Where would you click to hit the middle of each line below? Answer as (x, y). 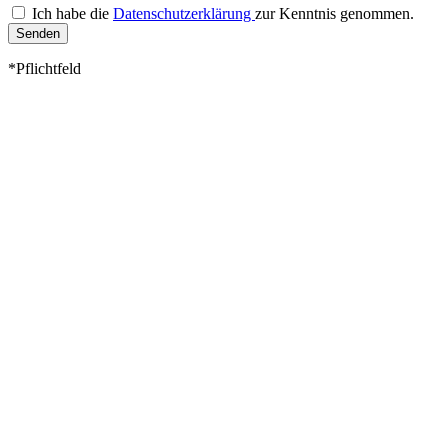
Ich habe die (72, 13)
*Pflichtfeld (44, 68)
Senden (38, 33)
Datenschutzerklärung (184, 13)
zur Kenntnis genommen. (334, 13)
